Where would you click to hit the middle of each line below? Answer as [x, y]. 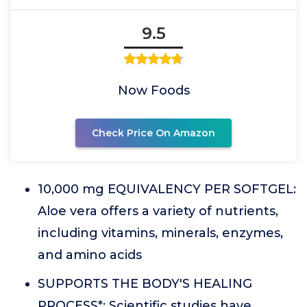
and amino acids [90, 255]
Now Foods [153, 90]
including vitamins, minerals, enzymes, [160, 233]
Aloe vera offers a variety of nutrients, [158, 211]
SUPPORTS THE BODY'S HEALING [145, 284]
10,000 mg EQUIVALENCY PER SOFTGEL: [167, 189]
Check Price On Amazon [153, 133]
